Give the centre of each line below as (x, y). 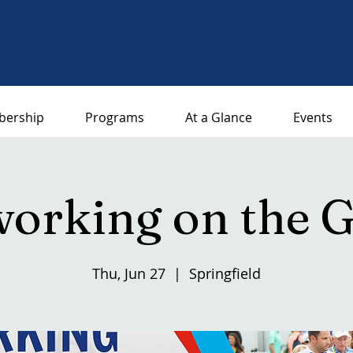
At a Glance (219, 117)
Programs (115, 117)
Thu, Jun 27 (129, 273)
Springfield (225, 273)
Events (313, 117)
